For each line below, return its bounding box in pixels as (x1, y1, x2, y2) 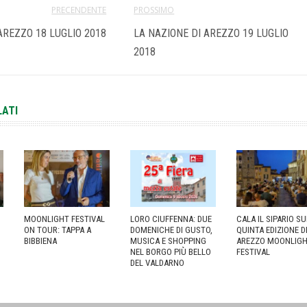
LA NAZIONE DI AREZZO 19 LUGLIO (134, 26, 289, 40)
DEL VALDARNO (130, 258, 185, 269)
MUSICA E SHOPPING (130, 236, 207, 247)
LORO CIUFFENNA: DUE (130, 214, 212, 225)
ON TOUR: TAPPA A (24, 225, 92, 236)
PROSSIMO (134, 3, 175, 16)
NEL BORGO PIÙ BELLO (130, 247, 212, 258)
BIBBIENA (24, 236, 58, 247)
